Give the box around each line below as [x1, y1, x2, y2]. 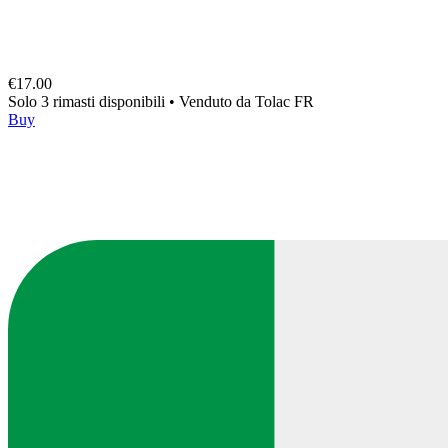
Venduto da [179, 92, 255, 110]
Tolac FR [255, 92, 314, 110]
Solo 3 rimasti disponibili [8, 92, 169, 110]
